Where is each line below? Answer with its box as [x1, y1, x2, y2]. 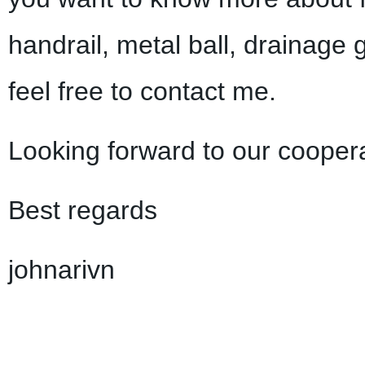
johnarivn [7, 255, 115, 285]
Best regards [7, 196, 157, 226]
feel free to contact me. [7, 77, 276, 107]
